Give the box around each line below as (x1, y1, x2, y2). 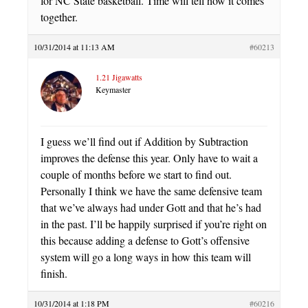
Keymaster (96, 83, 131, 95)
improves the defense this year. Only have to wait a (41, 150, 258, 165)
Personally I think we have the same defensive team (41, 183, 262, 198)
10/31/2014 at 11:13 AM (34, 41, 115, 52)
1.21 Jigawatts (96, 71, 142, 82)
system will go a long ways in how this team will (41, 249, 251, 264)
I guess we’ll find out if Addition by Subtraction (41, 133, 248, 148)
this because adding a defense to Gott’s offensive (41, 232, 250, 247)
